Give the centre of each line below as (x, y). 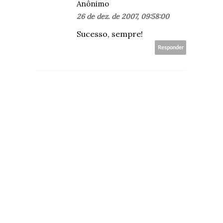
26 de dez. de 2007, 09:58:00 (123, 16)
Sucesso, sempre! (110, 34)
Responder (171, 48)
